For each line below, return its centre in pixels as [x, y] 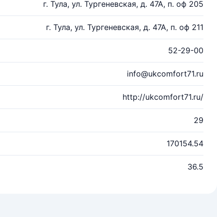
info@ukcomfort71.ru [165, 74]
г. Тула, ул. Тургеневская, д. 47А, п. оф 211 [125, 27]
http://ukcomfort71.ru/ [163, 97]
